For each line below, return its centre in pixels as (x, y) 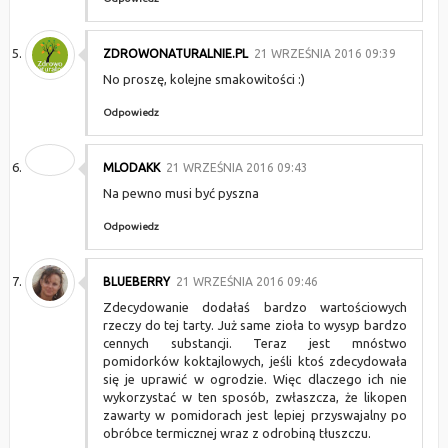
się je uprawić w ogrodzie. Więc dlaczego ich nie (255, 379)
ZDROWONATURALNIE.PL (175, 53)
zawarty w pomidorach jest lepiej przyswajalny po (255, 415)
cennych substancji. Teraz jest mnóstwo (255, 343)
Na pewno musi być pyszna (180, 193)
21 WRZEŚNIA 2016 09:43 (236, 167)
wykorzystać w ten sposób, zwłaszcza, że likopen (255, 397)
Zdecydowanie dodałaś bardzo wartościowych (255, 307)
